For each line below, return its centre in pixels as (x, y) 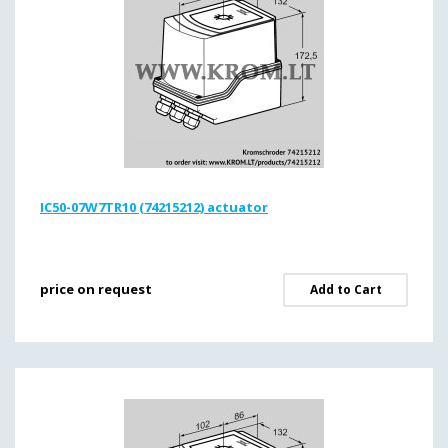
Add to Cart (345, 289)
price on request (96, 289)
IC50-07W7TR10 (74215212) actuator (154, 207)
